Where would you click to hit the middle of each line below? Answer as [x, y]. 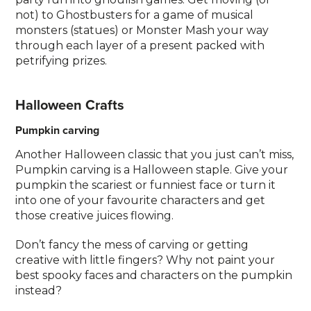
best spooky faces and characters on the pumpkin [154, 275]
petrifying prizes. [61, 61]
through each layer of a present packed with [140, 45]
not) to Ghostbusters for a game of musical [135, 15]
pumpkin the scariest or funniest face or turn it [146, 185]
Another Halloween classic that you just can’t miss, [155, 154]
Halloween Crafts [70, 104]
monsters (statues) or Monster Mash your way [142, 30]
